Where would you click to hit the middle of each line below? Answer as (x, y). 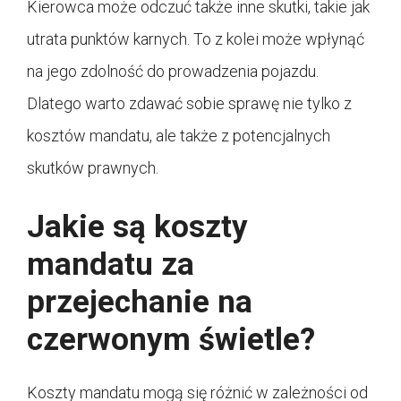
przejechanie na (140, 302)
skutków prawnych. (93, 167)
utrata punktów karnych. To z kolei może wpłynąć (196, 38)
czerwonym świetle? (171, 339)
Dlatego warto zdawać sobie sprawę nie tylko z (189, 103)
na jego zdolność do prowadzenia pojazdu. (173, 71)
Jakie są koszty (137, 226)
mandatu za (111, 264)
